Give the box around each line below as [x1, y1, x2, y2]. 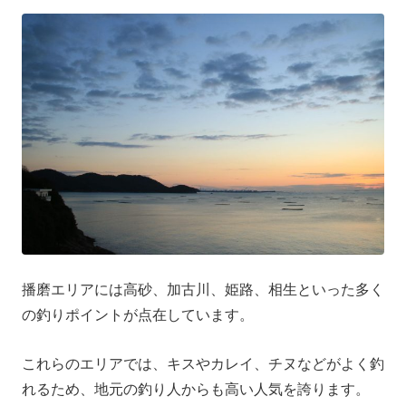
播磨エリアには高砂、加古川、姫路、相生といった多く [22, 281, 384, 297]
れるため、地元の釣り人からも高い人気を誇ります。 [22, 381, 370, 397]
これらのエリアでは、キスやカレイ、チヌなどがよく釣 [22, 355, 384, 372]
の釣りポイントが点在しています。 [22, 306, 254, 323]
